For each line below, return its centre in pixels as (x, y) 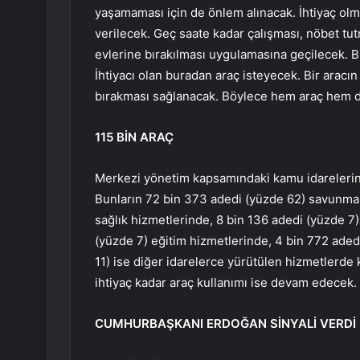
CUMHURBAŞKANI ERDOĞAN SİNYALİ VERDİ (225, 324)
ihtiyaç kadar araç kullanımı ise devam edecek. (226, 283)
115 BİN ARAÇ (134, 137)
